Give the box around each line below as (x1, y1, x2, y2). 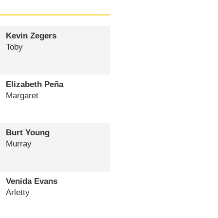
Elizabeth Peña (5, 79, 63, 89)
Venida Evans (5, 177, 57, 186)
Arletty (5, 188, 30, 198)
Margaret (5, 91, 38, 100)
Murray (5, 139, 32, 149)
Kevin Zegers (5, 31, 56, 40)
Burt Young (5, 128, 50, 138)
